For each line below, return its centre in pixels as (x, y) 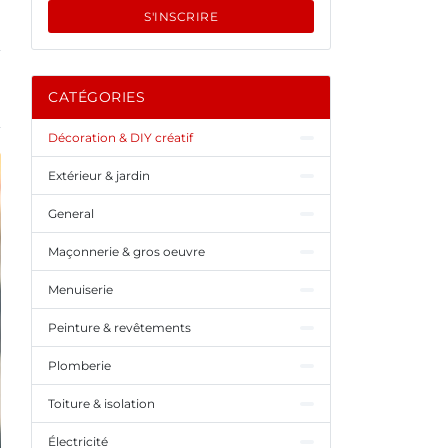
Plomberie (79, 365)
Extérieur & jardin (99, 175)
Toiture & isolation (101, 403)
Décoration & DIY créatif (120, 137)
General (71, 213)
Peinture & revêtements (119, 327)
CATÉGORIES (96, 97)
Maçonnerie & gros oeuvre (126, 251)
